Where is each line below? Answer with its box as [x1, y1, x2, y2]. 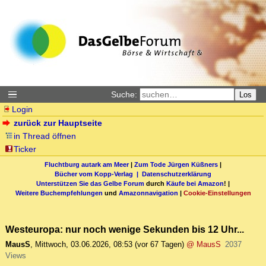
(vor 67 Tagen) [135, 240, 184, 249]
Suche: [111, 90, 137, 99]
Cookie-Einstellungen [183, 189, 251, 197]
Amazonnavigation [118, 189, 178, 197]
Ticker [14, 144, 37, 154]
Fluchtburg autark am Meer [45, 160, 129, 168]
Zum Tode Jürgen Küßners [134, 160, 218, 168]
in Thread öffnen [14, 131, 77, 141]
